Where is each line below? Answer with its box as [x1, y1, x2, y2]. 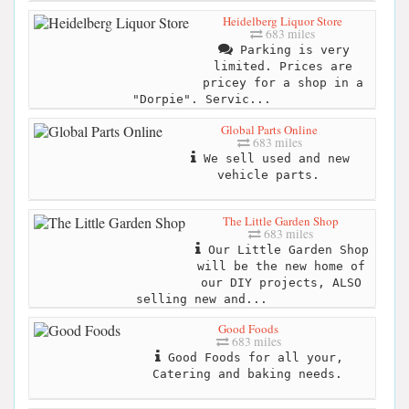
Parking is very [232, 43, 350, 58]
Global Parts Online [221, 121, 318, 138]
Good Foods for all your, [161, 350, 343, 364]
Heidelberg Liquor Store [223, 13, 342, 30]
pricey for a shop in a [202, 76, 363, 90]
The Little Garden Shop [223, 212, 339, 229]
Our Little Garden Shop [200, 242, 369, 257]
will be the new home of [196, 258, 365, 273]
